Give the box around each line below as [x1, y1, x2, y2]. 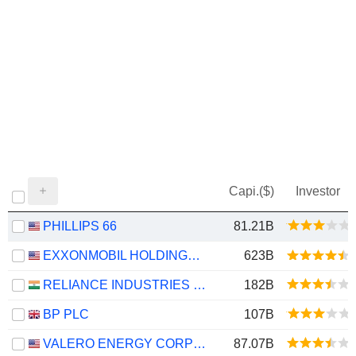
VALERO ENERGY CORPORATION [193, 337, 206, 350]
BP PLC [43, 308, 89, 321]
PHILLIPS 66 [43, 219, 117, 233]
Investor [296, 184, 340, 198]
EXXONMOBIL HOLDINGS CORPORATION [188, 249, 200, 262]
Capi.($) [229, 184, 274, 198]
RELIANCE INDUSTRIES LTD [193, 278, 206, 292]
